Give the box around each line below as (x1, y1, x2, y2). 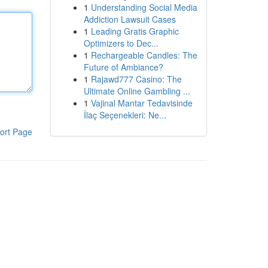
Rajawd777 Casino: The (90, 73, 182, 85)
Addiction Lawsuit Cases (83, 13, 176, 25)
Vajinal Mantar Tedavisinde (90, 97, 193, 109)
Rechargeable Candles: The (90, 49, 197, 61)
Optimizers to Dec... (83, 37, 159, 49)
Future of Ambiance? (83, 61, 163, 73)
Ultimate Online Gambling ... (83, 85, 190, 97)
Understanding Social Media (90, 1, 197, 13)
